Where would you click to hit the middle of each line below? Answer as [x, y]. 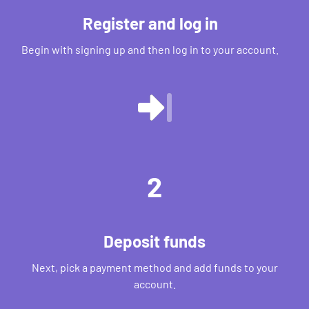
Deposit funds [154, 241]
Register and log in [150, 23]
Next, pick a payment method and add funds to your [154, 267]
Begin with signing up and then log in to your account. [150, 49]
